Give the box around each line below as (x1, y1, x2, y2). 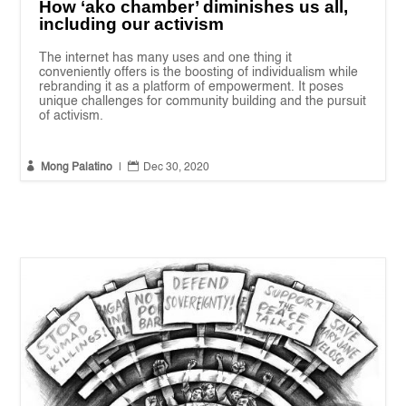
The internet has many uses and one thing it (39, 52, 293, 65)
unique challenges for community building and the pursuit (39, 95, 367, 109)
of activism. (39, 110, 104, 123)
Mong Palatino (41, 162, 113, 174)
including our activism (39, 14, 225, 34)
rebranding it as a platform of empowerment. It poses (39, 81, 344, 94)
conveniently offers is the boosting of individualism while (39, 66, 359, 80)
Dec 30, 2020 (143, 162, 210, 174)
